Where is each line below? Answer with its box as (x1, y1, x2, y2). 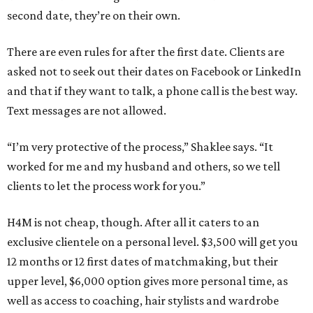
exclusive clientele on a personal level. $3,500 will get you (7, 235, 298, 249)
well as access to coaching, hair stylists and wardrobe (7, 293, 279, 308)
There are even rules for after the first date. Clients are (7, 45, 284, 59)
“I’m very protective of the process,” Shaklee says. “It (7, 140, 273, 154)
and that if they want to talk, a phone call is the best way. (7, 84, 298, 99)
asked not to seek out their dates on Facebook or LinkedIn (7, 64, 301, 79)
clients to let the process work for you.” (7, 179, 205, 194)
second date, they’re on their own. (7, 8, 180, 23)
